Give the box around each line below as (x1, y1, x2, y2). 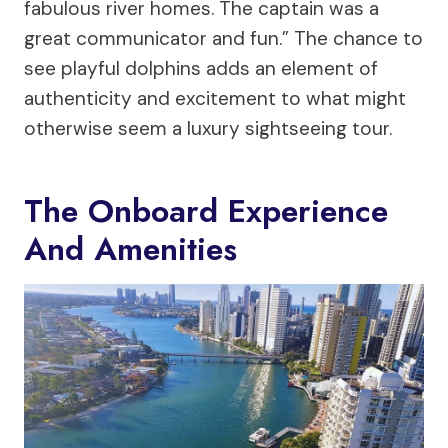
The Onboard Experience (24, 187, 388, 234)
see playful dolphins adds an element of (24, 55, 378, 81)
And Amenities (24, 225, 237, 272)
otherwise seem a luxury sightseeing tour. (24, 115, 392, 141)
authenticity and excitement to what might (24, 85, 406, 111)
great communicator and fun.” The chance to (24, 25, 423, 51)
